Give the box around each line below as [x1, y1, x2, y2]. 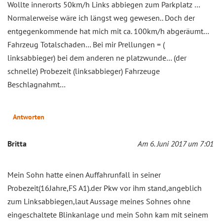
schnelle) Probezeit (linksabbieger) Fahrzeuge [7, 66, 160, 76]
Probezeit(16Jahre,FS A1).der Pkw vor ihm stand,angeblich [7, 183, 202, 193]
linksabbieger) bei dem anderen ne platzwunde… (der [7, 52, 186, 63]
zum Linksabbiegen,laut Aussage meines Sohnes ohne [7, 196, 190, 206]
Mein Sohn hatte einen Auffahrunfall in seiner [7, 169, 161, 180]
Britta [7, 138, 27, 148]
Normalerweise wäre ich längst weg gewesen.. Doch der [7, 12, 195, 23]
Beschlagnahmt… [7, 79, 66, 89]
